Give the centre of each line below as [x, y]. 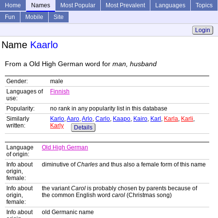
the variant [56, 189]
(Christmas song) [148, 195]
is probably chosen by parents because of [141, 189]
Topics [204, 5]
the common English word [77, 195]
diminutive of [59, 165]
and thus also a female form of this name [152, 165]
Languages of [25, 92]
